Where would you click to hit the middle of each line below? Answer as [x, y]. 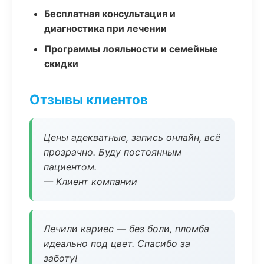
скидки [61, 64]
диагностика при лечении [105, 28]
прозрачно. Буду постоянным [113, 152]
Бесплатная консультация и [110, 14]
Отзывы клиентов [89, 99]
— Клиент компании [90, 181]
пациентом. [70, 167]
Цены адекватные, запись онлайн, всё [132, 137]
